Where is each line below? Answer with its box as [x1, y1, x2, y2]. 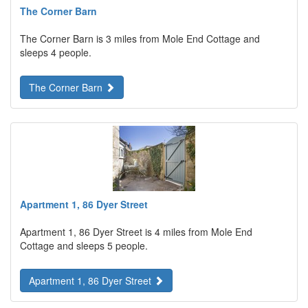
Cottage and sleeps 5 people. [20, 239, 148, 252]
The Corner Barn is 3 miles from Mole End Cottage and [20, 32, 260, 45]
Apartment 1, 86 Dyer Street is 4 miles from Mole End [20, 225, 252, 239]
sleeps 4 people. [20, 45, 91, 59]
